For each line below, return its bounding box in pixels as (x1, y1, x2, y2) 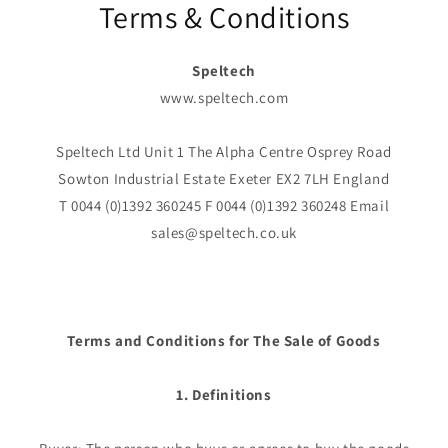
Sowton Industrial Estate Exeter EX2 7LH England (58, 169, 390, 189)
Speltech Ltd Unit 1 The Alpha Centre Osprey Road (56, 142, 392, 162)
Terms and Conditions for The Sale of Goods (67, 331, 381, 351)
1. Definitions (176, 385, 272, 405)
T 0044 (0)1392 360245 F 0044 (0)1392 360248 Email (58, 196, 390, 216)
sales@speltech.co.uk (151, 223, 297, 243)
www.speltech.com (159, 88, 289, 108)
